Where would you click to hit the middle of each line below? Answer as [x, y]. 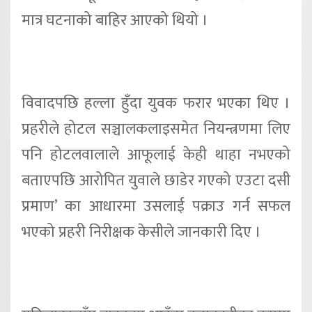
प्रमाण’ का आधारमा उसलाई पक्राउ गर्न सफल [156, 207]
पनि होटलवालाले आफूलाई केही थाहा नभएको [156, 155]
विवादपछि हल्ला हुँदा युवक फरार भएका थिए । [156, 104]
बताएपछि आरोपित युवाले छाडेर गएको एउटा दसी [156, 181]
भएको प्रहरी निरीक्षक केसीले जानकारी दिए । [141, 233]
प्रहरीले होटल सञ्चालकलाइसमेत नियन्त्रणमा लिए [156, 130]
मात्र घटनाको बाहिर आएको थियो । [115, 20]
